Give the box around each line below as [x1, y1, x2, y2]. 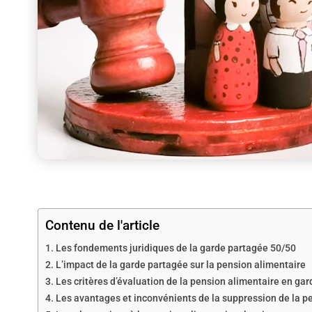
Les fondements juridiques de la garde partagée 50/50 [55, 242, 296, 254]
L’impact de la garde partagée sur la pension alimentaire [55, 258, 306, 271]
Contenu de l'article [45, 217, 159, 233]
